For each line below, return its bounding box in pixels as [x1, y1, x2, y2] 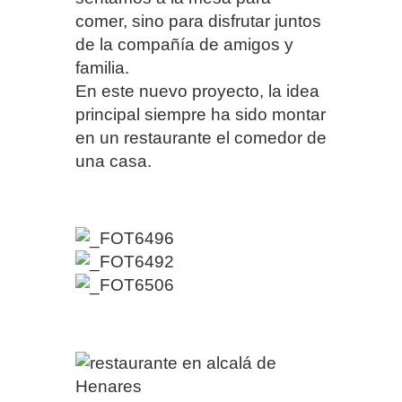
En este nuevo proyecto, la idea [75, 82, 319, 101]
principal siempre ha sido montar [75, 105, 326, 125]
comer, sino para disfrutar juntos [75, 12, 321, 31]
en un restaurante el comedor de [75, 128, 327, 148]
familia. [75, 58, 129, 78]
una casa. [75, 152, 152, 171]
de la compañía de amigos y [75, 35, 293, 55]
